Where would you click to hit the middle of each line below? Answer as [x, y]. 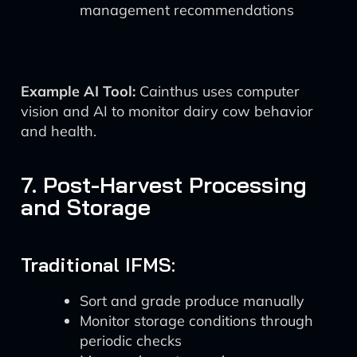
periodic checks [131, 341]
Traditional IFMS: [98, 265]
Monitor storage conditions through [196, 321]
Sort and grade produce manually [192, 301]
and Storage [86, 207]
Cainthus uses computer [218, 91]
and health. [59, 131]
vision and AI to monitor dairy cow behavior [167, 111]
